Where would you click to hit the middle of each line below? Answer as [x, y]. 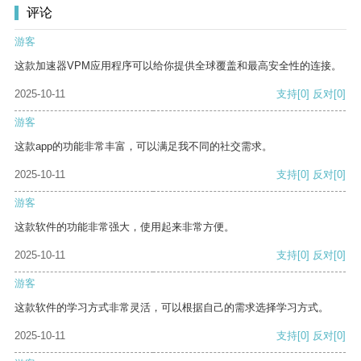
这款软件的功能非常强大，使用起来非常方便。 [124, 227]
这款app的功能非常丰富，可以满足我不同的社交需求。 [143, 147]
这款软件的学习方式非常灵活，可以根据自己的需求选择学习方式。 [172, 308]
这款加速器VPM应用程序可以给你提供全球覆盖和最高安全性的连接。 [178, 66]
